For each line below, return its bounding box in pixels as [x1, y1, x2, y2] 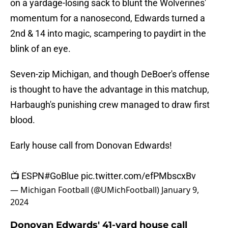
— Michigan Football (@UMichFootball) [10, 184, 161, 196]
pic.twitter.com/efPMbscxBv [81, 170, 196, 182]
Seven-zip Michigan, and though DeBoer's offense [10, 69, 210, 80]
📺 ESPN [10, 170, 44, 182]
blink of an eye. [10, 43, 71, 54]
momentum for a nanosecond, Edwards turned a [10, 13, 205, 24]
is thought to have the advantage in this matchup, [10, 84, 209, 95]
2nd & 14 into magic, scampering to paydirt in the [10, 28, 206, 39]
